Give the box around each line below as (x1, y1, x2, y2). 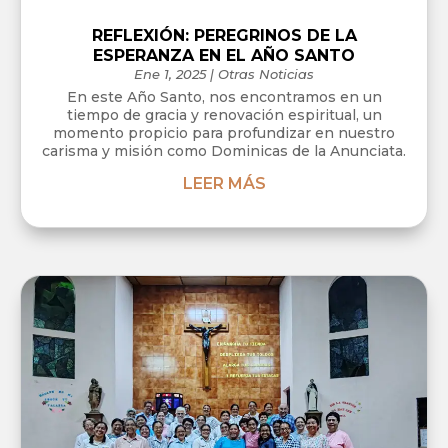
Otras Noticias (218, 65, 314, 82)
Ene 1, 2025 (134, 65, 206, 82)
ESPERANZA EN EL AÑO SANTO (93, 45, 355, 65)
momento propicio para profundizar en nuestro (53, 123, 395, 142)
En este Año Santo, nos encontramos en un (66, 87, 382, 106)
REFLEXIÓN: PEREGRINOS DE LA (91, 25, 357, 45)
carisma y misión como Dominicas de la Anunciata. (42, 141, 406, 160)
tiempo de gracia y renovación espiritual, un (66, 105, 382, 124)
